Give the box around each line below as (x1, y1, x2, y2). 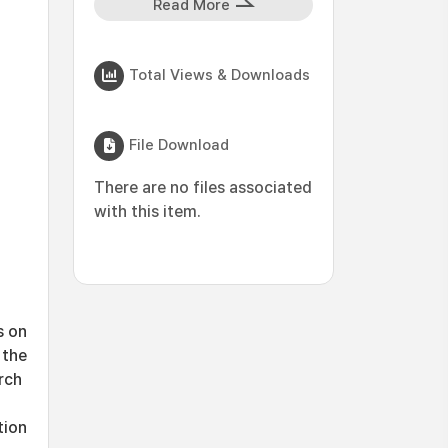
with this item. (94, 202, 201, 221)
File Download (129, 135, 229, 154)
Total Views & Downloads (129, 65, 310, 84)
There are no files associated (94, 178, 312, 197)
